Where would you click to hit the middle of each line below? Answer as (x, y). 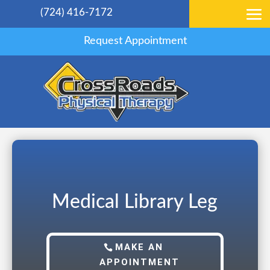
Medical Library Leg (135, 202)
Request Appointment (135, 41)
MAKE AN (140, 247)
